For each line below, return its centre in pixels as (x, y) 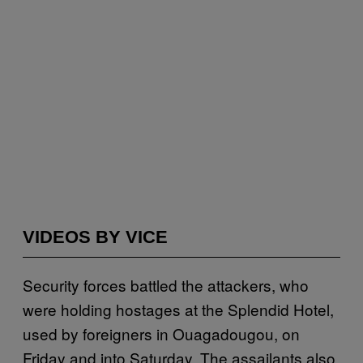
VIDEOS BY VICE (95, 237)
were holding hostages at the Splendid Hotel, (178, 309)
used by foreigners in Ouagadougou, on (161, 333)
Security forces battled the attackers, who (166, 285)
